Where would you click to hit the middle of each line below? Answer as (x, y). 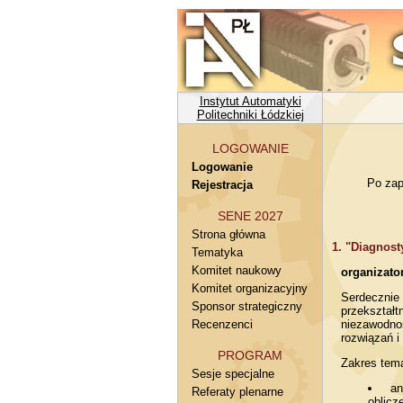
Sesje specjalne (233, 374)
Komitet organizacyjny (250, 288)
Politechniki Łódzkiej (250, 115)
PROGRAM (250, 355)
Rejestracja (222, 185)
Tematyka (217, 252)
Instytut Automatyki (250, 101)
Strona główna (228, 234)
